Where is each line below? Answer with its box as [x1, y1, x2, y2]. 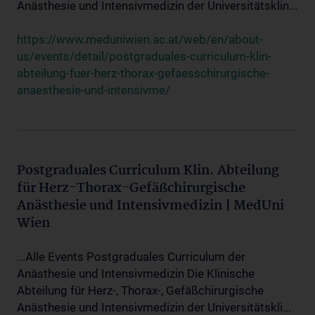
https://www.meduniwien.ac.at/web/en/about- [17, 32, 263, 46]
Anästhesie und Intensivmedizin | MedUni [17, 195, 284, 217]
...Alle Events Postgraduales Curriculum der [17, 250, 245, 264]
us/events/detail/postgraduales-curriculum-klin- [17, 49, 271, 63]
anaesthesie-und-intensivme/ [17, 83, 170, 97]
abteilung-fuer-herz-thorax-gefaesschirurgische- [17, 66, 269, 80]
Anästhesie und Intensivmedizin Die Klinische [17, 266, 255, 281]
